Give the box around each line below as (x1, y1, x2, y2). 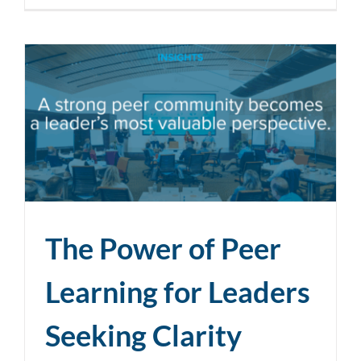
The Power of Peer (45, 230, 281, 266)
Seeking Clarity (45, 317, 242, 353)
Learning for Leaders (45, 273, 310, 309)
